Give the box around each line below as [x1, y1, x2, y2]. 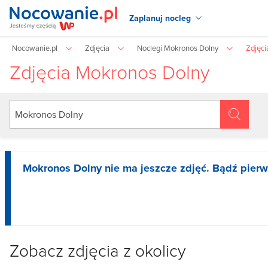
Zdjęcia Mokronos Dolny [10, 58, 209, 85]
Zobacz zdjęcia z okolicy [10, 238, 185, 262]
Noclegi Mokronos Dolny [137, 42, 218, 53]
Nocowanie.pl [12, 42, 57, 53]
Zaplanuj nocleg [129, 11, 191, 24]
